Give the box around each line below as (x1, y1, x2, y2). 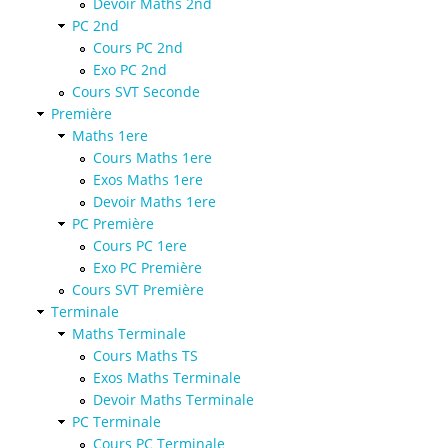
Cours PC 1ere (93, 235, 187, 255)
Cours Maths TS (93, 345, 198, 365)
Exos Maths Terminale (93, 367, 241, 387)
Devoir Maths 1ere (93, 191, 216, 211)
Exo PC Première (93, 257, 202, 277)
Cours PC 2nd (93, 37, 183, 57)
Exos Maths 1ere (93, 169, 203, 189)
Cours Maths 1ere (93, 147, 212, 167)
